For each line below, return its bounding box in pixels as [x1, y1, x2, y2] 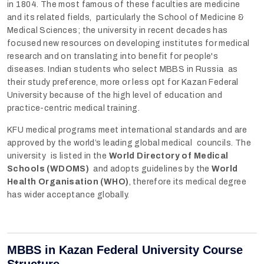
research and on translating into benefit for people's [7, 51, 219, 61]
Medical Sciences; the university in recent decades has [7, 25, 228, 35]
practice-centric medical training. [7, 103, 140, 113]
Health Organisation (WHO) [7, 177, 129, 186]
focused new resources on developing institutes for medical [7, 38, 250, 48]
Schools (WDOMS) [7, 164, 90, 173]
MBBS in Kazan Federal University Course [7, 243, 249, 256]
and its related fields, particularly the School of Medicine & [7, 12, 245, 22]
